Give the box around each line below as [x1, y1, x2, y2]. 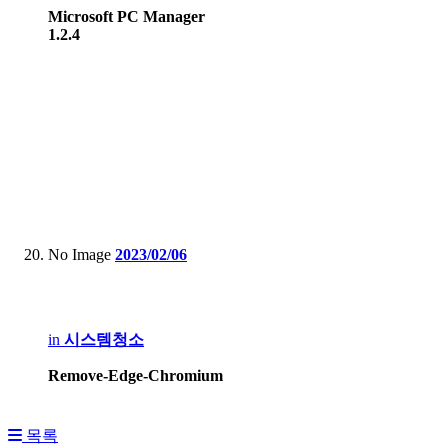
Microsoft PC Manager [48, 8, 205, 26]
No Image [48, 246, 111, 264]
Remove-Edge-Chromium [48, 367, 223, 385]
